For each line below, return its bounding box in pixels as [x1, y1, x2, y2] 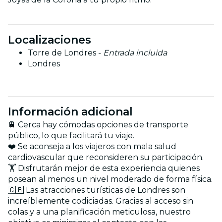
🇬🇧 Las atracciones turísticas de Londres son [8, 185, 185, 195]
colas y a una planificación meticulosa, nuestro [8, 207, 191, 217]
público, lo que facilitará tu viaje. [8, 130, 134, 140]
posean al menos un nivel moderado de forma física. [8, 174, 213, 184]
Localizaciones [8, 33, 91, 47]
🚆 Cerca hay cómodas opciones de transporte [8, 119, 188, 129]
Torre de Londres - [28, 48, 103, 57]
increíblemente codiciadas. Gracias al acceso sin [8, 196, 193, 206]
